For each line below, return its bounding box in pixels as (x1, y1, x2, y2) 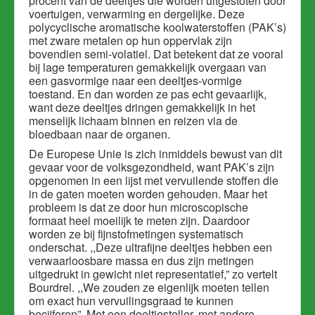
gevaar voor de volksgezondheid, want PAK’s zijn (29, 159, 274, 176)
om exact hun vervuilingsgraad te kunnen (29, 292, 233, 309)
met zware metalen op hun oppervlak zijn (29, 32, 232, 49)
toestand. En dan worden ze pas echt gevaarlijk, (29, 86, 266, 103)
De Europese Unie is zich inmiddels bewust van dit (29, 146, 282, 162)
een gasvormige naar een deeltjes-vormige (29, 72, 242, 89)
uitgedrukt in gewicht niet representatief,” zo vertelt (29, 266, 277, 283)
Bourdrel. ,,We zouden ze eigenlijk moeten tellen (29, 279, 269, 296)
